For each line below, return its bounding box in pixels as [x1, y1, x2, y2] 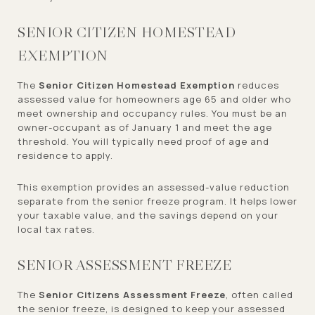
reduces [235, 78, 279, 91]
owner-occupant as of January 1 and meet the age [18, 120, 272, 134]
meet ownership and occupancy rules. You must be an [18, 106, 288, 120]
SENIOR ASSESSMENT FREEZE [18, 255, 231, 274]
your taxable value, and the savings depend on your [18, 208, 278, 221]
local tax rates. [18, 222, 95, 236]
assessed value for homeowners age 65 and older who [18, 92, 291, 105]
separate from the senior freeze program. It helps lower [18, 194, 297, 207]
